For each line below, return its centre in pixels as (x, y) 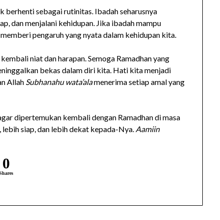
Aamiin (148, 129)
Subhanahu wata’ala (59, 82)
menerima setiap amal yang (139, 82)
